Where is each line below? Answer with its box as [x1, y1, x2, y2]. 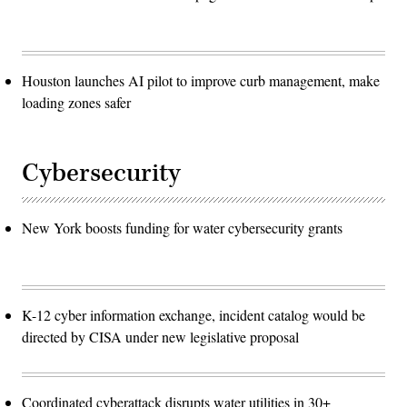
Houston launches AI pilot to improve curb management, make [22, 71, 380, 91]
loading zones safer [22, 93, 131, 113]
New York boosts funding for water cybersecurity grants [22, 218, 342, 238]
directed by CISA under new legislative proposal [22, 327, 299, 347]
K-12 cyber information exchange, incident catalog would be [22, 305, 365, 325]
